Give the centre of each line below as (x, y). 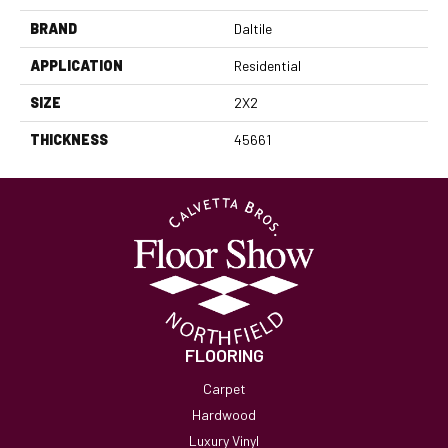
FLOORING (224, 354)
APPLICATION (76, 66)
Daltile (253, 29)
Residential (267, 66)
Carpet (224, 388)
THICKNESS (69, 140)
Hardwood (224, 414)
